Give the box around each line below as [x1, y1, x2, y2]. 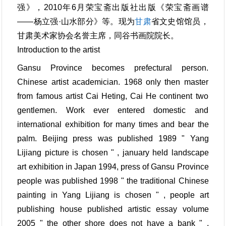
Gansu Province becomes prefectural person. [17, 63, 208, 72]
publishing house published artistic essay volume [17, 204, 209, 213]
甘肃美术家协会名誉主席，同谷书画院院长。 [17, 31, 179, 40]
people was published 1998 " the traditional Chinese [17, 176, 209, 185]
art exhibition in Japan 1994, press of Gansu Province [17, 162, 209, 171]
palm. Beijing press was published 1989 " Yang [17, 134, 209, 143]
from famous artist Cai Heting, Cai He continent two [17, 91, 208, 100]
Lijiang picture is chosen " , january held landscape [17, 148, 209, 157]
